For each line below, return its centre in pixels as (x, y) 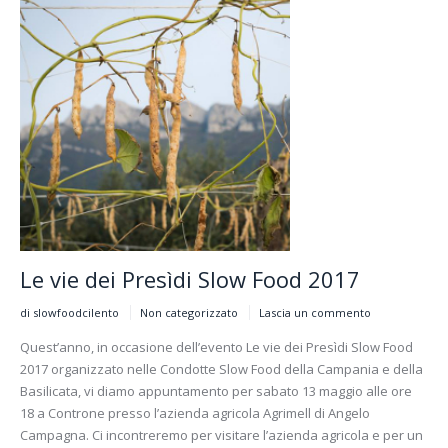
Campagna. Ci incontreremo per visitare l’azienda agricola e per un (221, 434)
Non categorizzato (189, 312)
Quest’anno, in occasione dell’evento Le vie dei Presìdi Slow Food (216, 346)
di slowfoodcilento (69, 312)
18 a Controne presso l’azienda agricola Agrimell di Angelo (195, 412)
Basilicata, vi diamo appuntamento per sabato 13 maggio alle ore (216, 390)
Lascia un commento (315, 312)
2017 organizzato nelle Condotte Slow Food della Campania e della (221, 368)
